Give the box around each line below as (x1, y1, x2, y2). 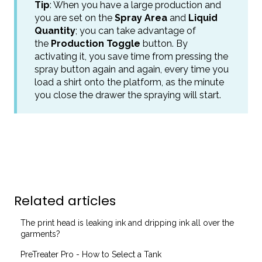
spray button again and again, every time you (35, 64, 229, 75)
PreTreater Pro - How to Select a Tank (20, 250, 162, 260)
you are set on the (35, 12, 115, 24)
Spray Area (115, 12, 167, 24)
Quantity (35, 25, 75, 37)
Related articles (14, 192, 116, 211)
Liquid (188, 12, 218, 24)
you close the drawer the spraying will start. (35, 89, 221, 101)
